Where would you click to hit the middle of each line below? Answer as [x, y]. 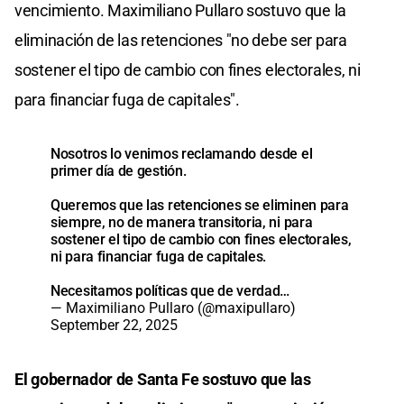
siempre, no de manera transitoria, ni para [182, 222]
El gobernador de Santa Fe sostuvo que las [163, 379]
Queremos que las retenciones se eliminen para [200, 205]
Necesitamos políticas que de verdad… [170, 290]
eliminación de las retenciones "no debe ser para [181, 40]
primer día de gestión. [119, 170]
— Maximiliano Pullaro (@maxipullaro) [173, 308]
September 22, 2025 [114, 325]
